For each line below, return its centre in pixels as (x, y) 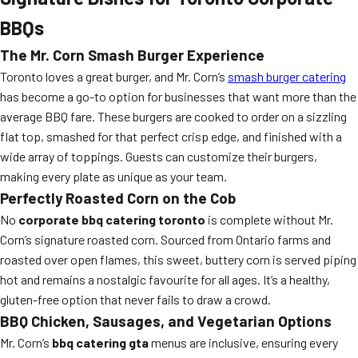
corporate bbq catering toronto (112, 219)
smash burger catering (287, 76)
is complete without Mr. (269, 219)
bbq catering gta (100, 342)
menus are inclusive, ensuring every (243, 342)
